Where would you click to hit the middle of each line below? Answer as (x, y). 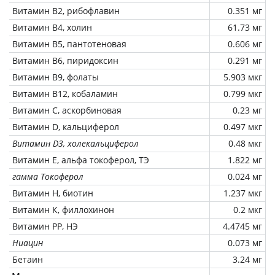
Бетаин (28, 259)
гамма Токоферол (48, 176)
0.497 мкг (243, 126)
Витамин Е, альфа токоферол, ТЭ (81, 160)
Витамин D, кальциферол (66, 126)
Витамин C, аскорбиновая (67, 110)
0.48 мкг (245, 143)
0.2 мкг (248, 209)
